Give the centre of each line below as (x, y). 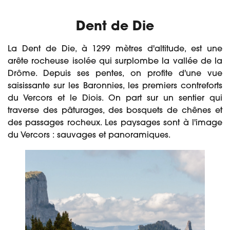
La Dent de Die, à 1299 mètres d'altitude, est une (115, 50)
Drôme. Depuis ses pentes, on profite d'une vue (115, 74)
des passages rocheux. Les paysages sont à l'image (115, 123)
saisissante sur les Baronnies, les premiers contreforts (115, 87)
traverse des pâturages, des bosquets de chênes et (115, 111)
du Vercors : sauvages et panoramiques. (89, 136)
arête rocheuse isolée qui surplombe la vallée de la (115, 62)
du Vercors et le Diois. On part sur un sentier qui (115, 99)
